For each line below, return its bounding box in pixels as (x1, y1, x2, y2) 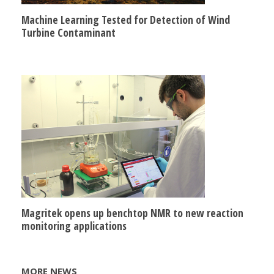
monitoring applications (21, 218, 127, 233)
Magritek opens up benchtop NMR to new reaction (21, 205, 243, 220)
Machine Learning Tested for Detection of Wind (21, 12, 230, 27)
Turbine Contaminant (21, 24, 116, 40)
